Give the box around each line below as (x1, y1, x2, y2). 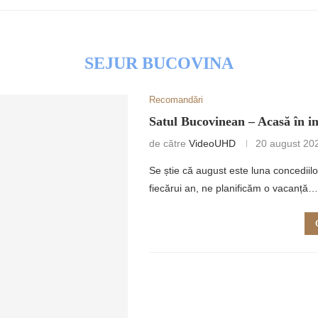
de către (149, 137, 190, 149)
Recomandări (149, 94, 204, 105)
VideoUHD (189, 137, 236, 149)
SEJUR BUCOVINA (84, 53, 234, 72)
